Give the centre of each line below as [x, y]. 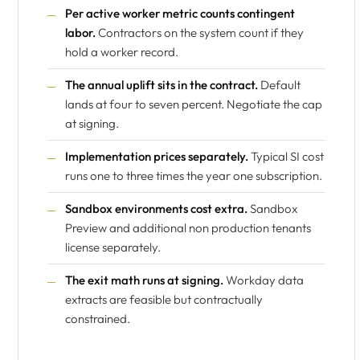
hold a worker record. [122, 52]
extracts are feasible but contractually [164, 299]
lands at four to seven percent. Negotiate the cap [194, 104]
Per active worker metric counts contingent [180, 13]
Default [279, 85]
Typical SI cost [286, 156]
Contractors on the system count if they [200, 33]
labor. [80, 33]
